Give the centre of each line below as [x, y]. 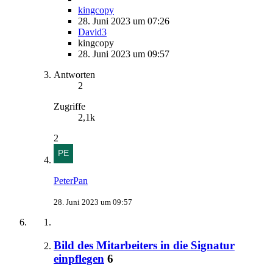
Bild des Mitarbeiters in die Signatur [144, 246]
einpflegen [79, 259]
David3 [92, 32]
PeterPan [71, 180]
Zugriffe [69, 106]
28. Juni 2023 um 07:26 [124, 21]
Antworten [74, 74]
